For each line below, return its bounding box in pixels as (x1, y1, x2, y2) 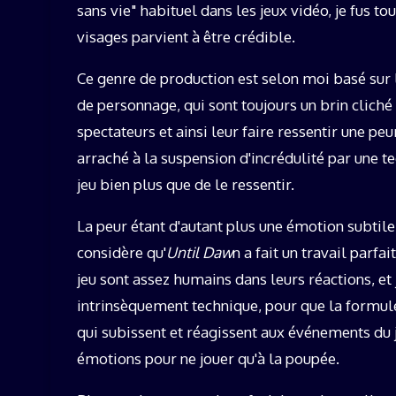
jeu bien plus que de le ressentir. (77, 175, 294, 194)
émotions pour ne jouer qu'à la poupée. (77, 349, 339, 369)
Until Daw (166, 243, 232, 263)
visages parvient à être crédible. (77, 27, 295, 47)
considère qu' (77, 243, 166, 263)
